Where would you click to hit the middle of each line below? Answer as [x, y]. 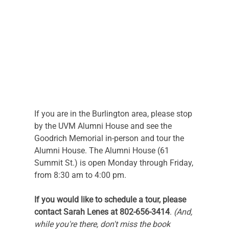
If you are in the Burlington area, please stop [114, 113]
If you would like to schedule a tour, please [111, 199]
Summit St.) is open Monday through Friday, [114, 163]
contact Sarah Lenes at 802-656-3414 [102, 212]
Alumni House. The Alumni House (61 [102, 150]
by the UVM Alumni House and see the [104, 126]
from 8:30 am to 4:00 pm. [80, 175]
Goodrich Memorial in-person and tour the [110, 138]
